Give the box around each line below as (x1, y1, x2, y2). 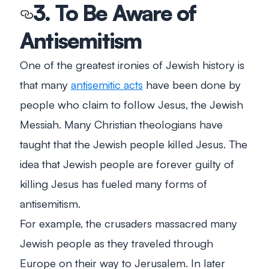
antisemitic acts (71, 77, 143, 91)
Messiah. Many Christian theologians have (20, 116, 223, 131)
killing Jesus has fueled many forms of (20, 176, 207, 190)
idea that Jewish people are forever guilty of (20, 156, 234, 171)
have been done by (143, 77, 241, 91)
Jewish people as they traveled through (20, 235, 213, 250)
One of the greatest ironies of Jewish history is (20, 57, 244, 71)
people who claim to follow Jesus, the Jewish (20, 97, 243, 111)
